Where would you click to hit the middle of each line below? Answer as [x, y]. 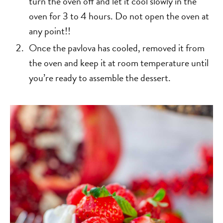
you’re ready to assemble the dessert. [100, 77]
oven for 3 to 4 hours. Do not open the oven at [119, 16]
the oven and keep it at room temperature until [119, 62]
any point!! [50, 31]
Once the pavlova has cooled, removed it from [117, 48]
